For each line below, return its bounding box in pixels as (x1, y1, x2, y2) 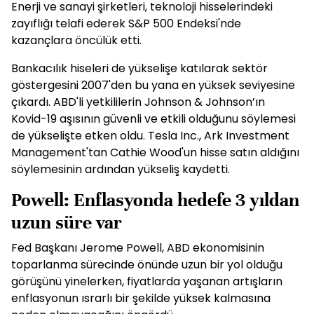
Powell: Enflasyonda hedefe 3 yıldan (11, 189, 299, 212)
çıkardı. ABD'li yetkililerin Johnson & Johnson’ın (11, 94, 265, 110)
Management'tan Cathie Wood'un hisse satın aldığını (11, 144, 299, 161)
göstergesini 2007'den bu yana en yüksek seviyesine (11, 77, 295, 93)
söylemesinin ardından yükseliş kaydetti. (11, 161, 230, 177)
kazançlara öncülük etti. (11, 32, 142, 48)
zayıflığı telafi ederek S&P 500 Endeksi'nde (11, 15, 241, 32)
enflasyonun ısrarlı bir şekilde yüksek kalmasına (11, 290, 271, 306)
